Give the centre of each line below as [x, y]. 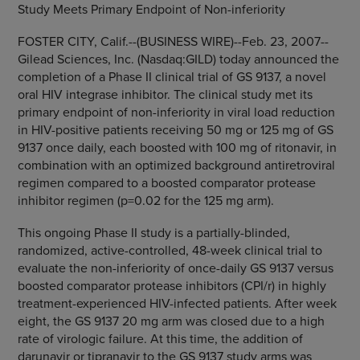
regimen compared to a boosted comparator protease [166, 182]
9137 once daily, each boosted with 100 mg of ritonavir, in [177, 147]
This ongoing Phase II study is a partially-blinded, [153, 232]
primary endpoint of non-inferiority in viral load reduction [176, 112]
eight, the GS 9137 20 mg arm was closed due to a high [171, 321]
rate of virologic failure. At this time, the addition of [160, 338]
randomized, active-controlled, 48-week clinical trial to [170, 250]
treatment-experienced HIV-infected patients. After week [177, 303]
